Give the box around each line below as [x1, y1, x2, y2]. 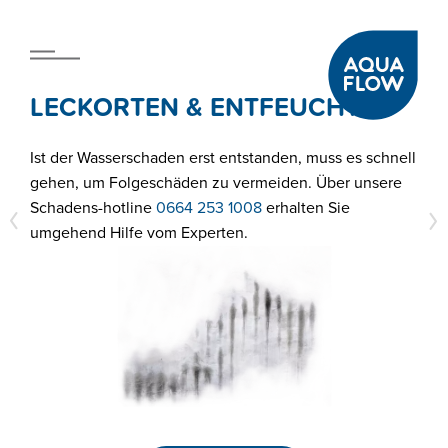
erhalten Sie [262, 197, 350, 218]
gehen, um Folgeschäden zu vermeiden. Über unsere [30, 172, 402, 193]
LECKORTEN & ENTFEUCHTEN [30, 86, 394, 126]
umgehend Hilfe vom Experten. [30, 222, 248, 243]
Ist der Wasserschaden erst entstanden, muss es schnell [30, 147, 416, 168]
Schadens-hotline [30, 197, 156, 218]
